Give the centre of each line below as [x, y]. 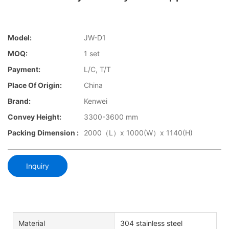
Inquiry [38, 166]
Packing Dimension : [43, 133]
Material [32, 223]
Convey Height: [35, 117]
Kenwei [96, 101]
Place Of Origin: [35, 85]
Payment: [24, 70]
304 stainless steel [151, 223]
